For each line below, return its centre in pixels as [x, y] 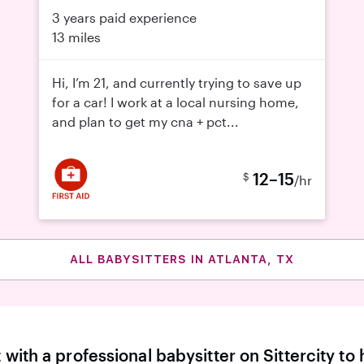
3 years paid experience [124, 17]
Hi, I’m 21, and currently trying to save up [177, 82]
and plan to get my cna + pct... [145, 121]
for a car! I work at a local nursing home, [175, 102]
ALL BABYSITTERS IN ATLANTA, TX [182, 259]
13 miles [76, 37]
